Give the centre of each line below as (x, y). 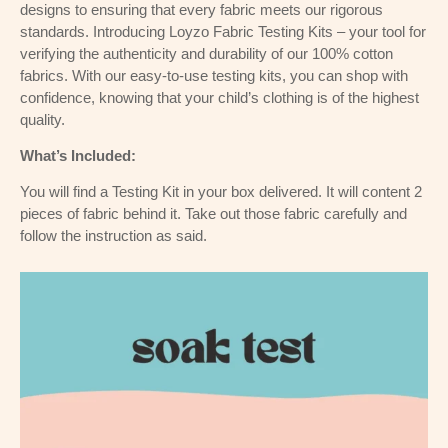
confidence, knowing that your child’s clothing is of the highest (219, 97)
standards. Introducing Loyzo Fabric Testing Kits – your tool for (223, 31)
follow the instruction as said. (113, 236)
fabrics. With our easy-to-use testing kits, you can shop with (214, 75)
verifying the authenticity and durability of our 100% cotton (206, 53)
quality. (42, 119)
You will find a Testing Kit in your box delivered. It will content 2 (221, 192)
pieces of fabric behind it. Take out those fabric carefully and (213, 214)
